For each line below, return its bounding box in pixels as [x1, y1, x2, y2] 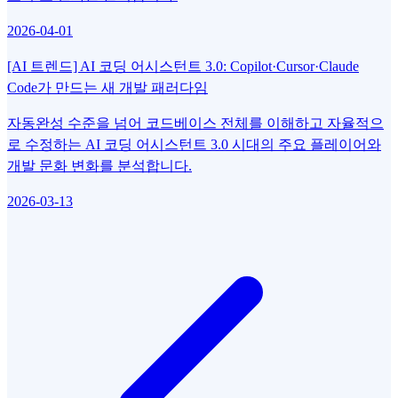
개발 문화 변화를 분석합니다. [7, 158, 192, 174]
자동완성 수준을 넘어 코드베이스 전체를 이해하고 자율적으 [7, 115, 384, 131]
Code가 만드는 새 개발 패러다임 [7, 80, 208, 96]
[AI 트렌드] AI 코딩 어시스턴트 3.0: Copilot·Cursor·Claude [7, 59, 359, 75]
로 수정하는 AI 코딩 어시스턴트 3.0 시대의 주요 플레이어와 [7, 137, 381, 153]
